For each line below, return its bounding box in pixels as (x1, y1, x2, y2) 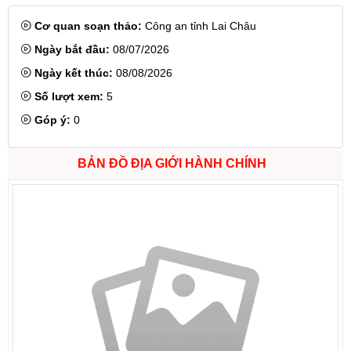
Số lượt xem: (34, 90, 103, 103)
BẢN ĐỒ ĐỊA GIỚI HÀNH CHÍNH (77, 157, 266, 170)
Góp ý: (34, 114, 71, 126)
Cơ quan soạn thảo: (34, 20, 142, 32)
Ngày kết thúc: (34, 67, 113, 79)
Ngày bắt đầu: (34, 43, 110, 56)
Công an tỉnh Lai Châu (142, 20, 256, 32)
